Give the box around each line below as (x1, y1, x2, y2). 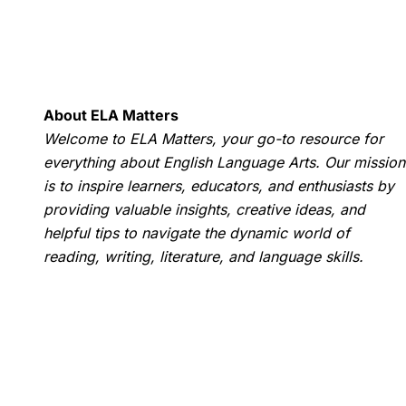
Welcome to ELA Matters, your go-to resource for (43, 129, 383, 148)
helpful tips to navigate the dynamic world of (43, 223, 350, 242)
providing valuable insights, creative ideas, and (43, 199, 365, 218)
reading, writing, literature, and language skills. (43, 246, 363, 266)
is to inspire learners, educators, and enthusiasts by (43, 176, 394, 195)
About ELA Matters (43, 105, 179, 124)
